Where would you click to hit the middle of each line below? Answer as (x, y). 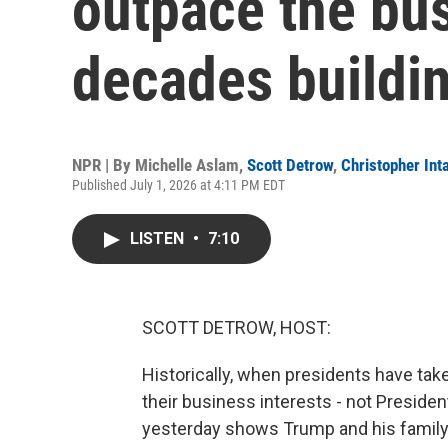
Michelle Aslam (187, 165)
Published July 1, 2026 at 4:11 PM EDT (178, 185)
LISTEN (159, 238)
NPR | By (103, 165)
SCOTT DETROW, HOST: (236, 327)
